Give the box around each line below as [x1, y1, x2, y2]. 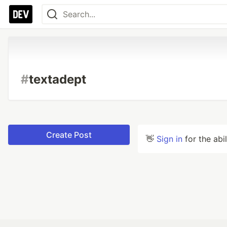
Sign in [157, 134, 182, 144]
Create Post [46, 130, 92, 140]
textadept [29, 72, 86, 87]
